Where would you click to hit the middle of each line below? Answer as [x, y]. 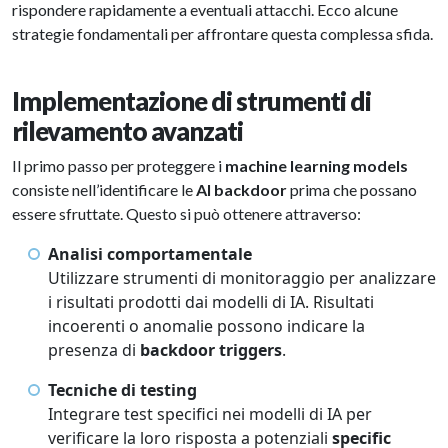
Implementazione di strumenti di [191, 101]
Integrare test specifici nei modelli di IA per [210, 414]
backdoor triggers [211, 350]
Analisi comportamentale [150, 254]
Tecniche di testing [122, 390]
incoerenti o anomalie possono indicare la [206, 326]
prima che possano [352, 189]
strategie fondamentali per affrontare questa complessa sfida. [224, 33]
